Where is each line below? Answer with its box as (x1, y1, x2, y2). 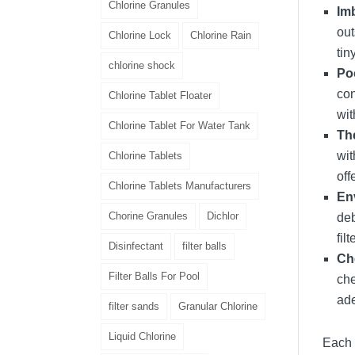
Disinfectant (109, 239, 163, 252)
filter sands (109, 300, 159, 312)
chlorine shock (109, 59, 175, 71)
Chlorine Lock (109, 29, 171, 41)
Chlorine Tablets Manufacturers (109, 179, 251, 192)
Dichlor (207, 209, 239, 222)
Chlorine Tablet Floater (109, 89, 212, 101)
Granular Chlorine (178, 300, 258, 312)
